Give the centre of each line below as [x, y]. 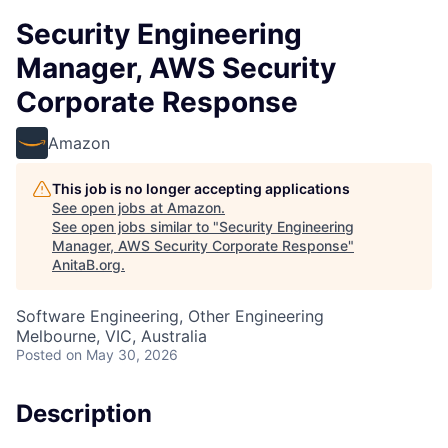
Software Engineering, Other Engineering [170, 316]
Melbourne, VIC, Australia [111, 336]
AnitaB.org [86, 264]
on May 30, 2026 [122, 354]
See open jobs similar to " [135, 226]
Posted [39, 354]
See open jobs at [109, 207]
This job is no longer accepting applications [201, 188]
